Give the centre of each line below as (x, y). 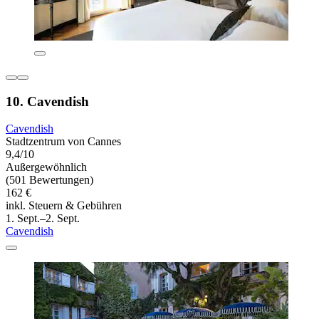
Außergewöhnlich (46, 167)
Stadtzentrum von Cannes (63, 142)
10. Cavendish (47, 101)
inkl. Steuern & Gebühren (64, 206)
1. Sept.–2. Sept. (43, 219)
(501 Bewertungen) (49, 180)
